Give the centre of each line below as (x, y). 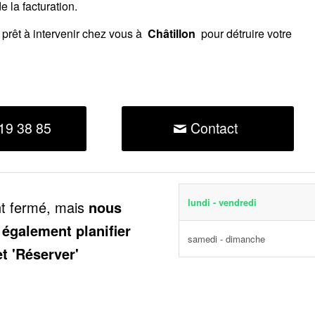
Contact (214, 128)
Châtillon (172, 34)
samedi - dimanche (226, 239)
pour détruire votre (245, 34)
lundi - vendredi (222, 202)
